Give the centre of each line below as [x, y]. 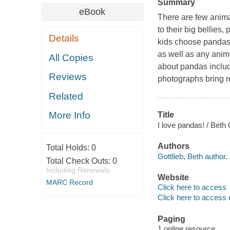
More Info [70, 116]
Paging [171, 219]
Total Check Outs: [79, 161]
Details [64, 39]
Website [173, 177]
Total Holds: [69, 147]
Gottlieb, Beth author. [192, 156]
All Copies [71, 57]
